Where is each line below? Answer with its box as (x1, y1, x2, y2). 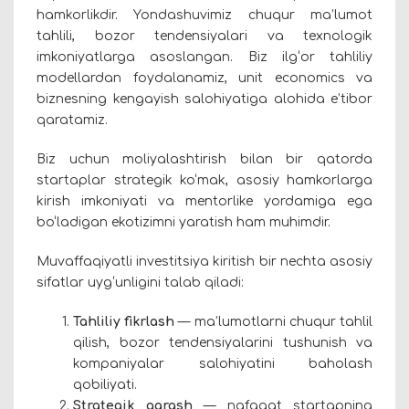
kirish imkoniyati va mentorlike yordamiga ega (37, 194, 372, 209)
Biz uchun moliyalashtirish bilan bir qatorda (37, 152, 372, 167)
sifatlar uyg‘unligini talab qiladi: (37, 276, 244, 290)
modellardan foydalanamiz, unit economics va (37, 71, 372, 86)
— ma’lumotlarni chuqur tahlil (174, 315, 373, 330)
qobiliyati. (73, 378, 137, 393)
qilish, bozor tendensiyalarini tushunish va (73, 336, 372, 351)
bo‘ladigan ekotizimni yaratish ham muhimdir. (37, 215, 330, 230)
